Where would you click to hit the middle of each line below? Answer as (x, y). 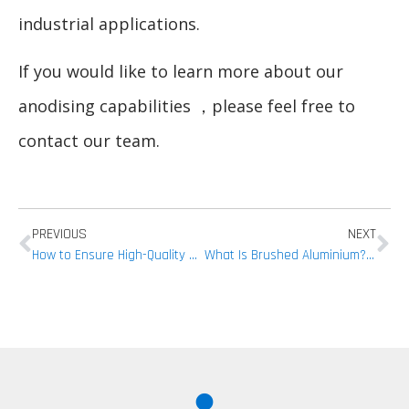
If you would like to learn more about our (181, 72)
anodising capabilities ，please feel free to (187, 106)
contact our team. (89, 141)
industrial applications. (109, 24)
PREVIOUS (59, 234)
